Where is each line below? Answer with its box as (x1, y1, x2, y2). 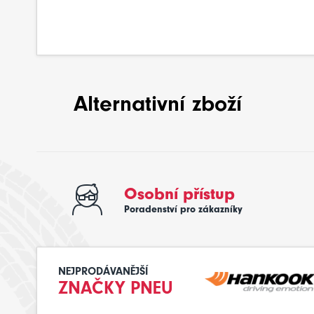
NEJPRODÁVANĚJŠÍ (58, 265, 148, 278)
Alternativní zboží (74, 90, 242, 116)
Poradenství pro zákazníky (123, 203, 243, 215)
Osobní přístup (123, 184, 235, 203)
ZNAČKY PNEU (58, 278, 173, 299)
